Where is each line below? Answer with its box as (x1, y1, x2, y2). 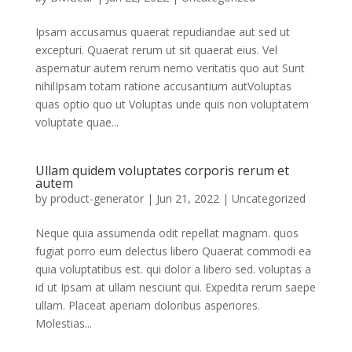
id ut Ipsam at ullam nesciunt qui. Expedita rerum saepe (35, 279, 316, 295)
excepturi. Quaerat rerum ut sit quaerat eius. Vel (35, 42, 277, 57)
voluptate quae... (35, 114, 119, 130)
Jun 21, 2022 (156, 190, 219, 206)
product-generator (49, 190, 144, 206)
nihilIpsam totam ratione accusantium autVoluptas (35, 78, 291, 93)
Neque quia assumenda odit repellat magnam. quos (35, 225, 299, 240)
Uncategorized (231, 190, 306, 206)
